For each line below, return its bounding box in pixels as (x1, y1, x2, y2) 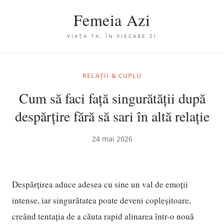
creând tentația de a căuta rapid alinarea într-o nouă (12, 210, 194, 222)
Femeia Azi (73, 9, 150, 30)
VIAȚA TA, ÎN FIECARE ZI (67, 32, 157, 39)
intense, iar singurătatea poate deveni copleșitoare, (12, 194, 191, 206)
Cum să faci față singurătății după (18, 88, 205, 107)
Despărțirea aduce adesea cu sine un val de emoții (12, 178, 188, 190)
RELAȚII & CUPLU (82, 71, 141, 80)
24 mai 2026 (91, 134, 132, 143)
